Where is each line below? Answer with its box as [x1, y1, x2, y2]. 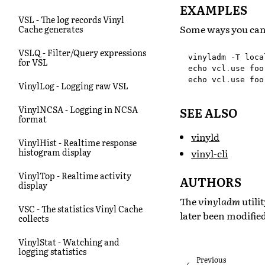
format [18, 112, 47, 125]
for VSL [18, 56, 48, 68]
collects [18, 212, 49, 224]
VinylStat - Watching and [18, 235, 119, 248]
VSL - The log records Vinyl [18, 13, 124, 25]
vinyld [191, 129, 220, 144]
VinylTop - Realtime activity [18, 169, 131, 182]
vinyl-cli [191, 146, 228, 160]
